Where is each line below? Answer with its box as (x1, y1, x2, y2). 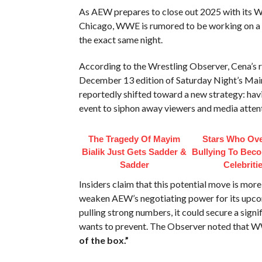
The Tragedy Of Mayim (88, 133, 181, 144)
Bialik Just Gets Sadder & (82, 146, 187, 157)
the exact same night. (78, 33, 163, 45)
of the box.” (78, 234, 129, 246)
